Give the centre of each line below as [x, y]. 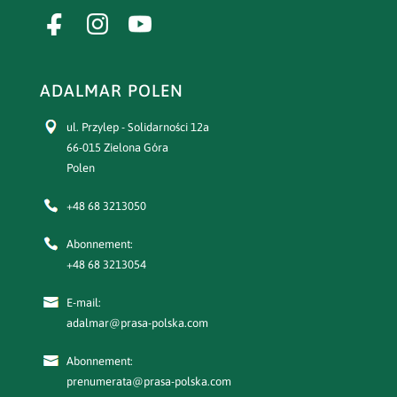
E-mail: [83, 302]
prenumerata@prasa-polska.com [148, 381]
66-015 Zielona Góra [117, 147]
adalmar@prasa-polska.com [137, 323]
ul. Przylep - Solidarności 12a [137, 127]
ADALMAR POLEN [111, 90]
